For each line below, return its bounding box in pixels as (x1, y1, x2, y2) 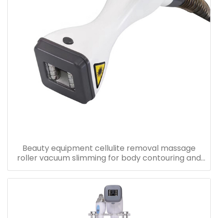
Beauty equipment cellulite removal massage (22, 143, 196, 154)
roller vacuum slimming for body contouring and (17, 152, 201, 164)
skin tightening (81, 162, 137, 174)
